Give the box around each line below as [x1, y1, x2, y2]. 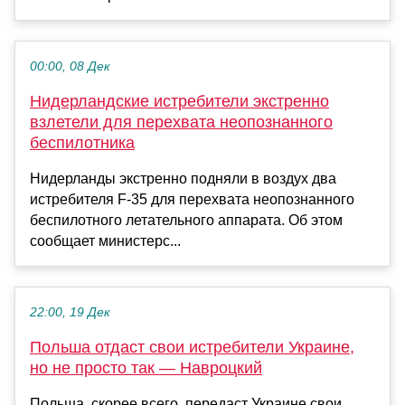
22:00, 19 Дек [30, 305, 110, 319]
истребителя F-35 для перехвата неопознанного [30, 191, 354, 207]
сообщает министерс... [30, 232, 181, 249]
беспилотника [30, 133, 135, 152]
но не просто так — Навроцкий [30, 358, 262, 377]
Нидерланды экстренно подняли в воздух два [30, 170, 336, 186]
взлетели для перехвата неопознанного [30, 112, 333, 131]
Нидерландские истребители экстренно [30, 91, 329, 110]
